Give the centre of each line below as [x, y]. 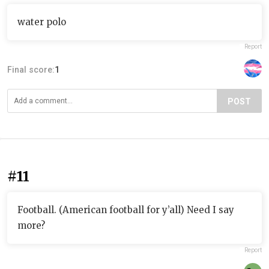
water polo [42, 22]
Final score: [31, 69]
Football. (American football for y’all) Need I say [126, 210]
